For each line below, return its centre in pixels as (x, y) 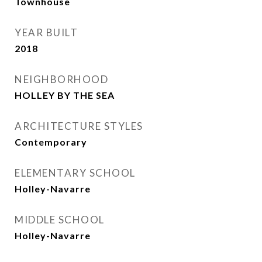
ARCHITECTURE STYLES (79, 126)
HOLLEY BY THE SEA (65, 95)
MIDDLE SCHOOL (60, 220)
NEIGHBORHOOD (61, 79)
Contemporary (51, 142)
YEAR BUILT (46, 32)
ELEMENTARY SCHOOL (75, 173)
